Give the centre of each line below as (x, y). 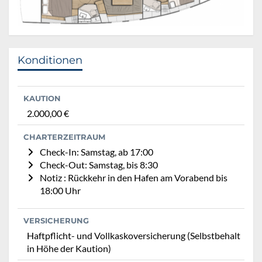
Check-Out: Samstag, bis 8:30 (99, 165)
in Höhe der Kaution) (69, 249)
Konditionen (50, 61)
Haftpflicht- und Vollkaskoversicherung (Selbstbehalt (134, 236)
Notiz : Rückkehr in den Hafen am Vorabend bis (134, 178)
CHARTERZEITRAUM (64, 137)
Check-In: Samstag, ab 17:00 (96, 152)
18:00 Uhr (60, 191)
